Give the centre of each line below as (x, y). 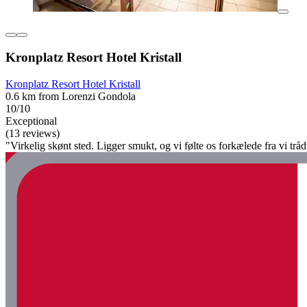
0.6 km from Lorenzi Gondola (71, 97)
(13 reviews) (33, 134)
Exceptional (31, 121)
